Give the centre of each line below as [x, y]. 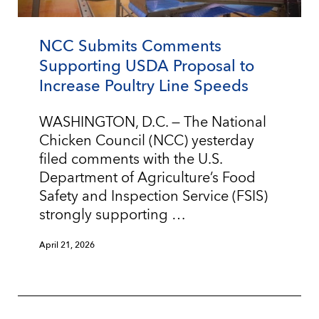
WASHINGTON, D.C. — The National [153, 123]
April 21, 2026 [67, 245]
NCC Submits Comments [130, 47]
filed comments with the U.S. [131, 160]
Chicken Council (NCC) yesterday [147, 141]
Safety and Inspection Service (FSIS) [153, 197]
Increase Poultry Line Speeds [144, 87]
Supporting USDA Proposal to [147, 67]
